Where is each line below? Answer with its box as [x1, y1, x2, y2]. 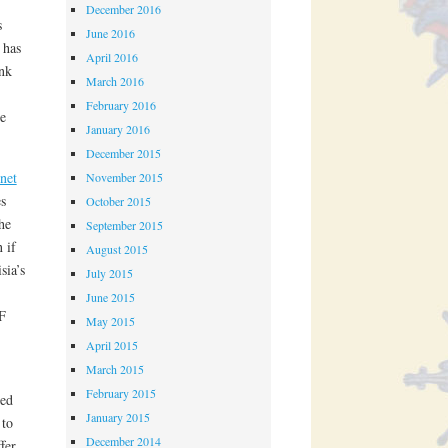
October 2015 [86, 193, 152, 210]
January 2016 [86, 121, 151, 138]
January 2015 [86, 409, 151, 426]
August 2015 [86, 241, 149, 258]
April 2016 [86, 49, 139, 66]
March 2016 [86, 73, 145, 90]
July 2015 [86, 265, 134, 282]
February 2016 [86, 97, 157, 114]
